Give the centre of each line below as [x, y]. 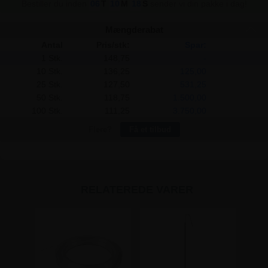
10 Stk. [49, 71]
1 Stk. [52, 58]
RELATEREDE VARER [137, 190]
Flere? [101, 130]
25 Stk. [49, 85]
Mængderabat [134, 30]
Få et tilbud [150, 130]
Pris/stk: [113, 45]
